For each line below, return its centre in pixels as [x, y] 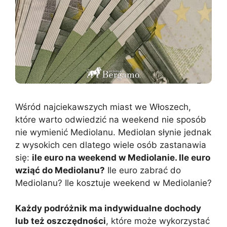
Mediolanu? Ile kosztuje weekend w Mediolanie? [113, 183]
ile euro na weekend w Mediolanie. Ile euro [121, 157]
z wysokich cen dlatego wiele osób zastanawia [111, 145]
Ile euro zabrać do [143, 170]
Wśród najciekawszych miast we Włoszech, [103, 107]
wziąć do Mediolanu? [60, 170]
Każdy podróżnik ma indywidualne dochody [108, 209]
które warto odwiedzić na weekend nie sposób [111, 119]
